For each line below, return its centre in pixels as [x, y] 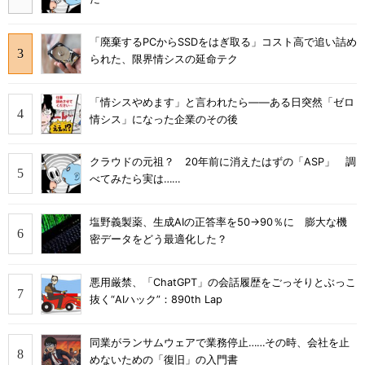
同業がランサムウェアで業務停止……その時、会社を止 [220, 342]
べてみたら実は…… [135, 179]
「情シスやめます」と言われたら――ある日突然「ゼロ [222, 102]
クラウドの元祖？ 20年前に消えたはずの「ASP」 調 [223, 162]
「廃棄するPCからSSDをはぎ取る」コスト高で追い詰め [223, 42]
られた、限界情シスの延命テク [164, 59]
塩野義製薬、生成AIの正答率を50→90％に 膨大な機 [218, 222]
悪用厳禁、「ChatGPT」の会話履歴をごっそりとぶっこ [223, 282]
